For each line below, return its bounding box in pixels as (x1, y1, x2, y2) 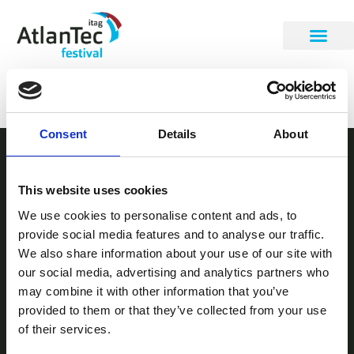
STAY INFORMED (74, 150, 280, 179)
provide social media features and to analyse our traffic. (18, 227, 325, 241)
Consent (40, 127, 87, 141)
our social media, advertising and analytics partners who (18, 265, 329, 279)
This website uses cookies (18, 183, 168, 197)
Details (157, 127, 197, 141)
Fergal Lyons (16, 79, 196, 114)
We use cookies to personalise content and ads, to (18, 208, 297, 222)
